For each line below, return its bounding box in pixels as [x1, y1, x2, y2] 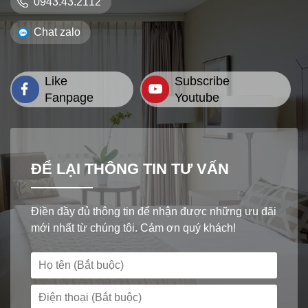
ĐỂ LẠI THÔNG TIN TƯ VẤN [31, 159, 229, 177]
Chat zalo [34, 25, 80, 38]
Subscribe [175, 74, 230, 88]
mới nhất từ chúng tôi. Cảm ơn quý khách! [31, 221, 236, 234]
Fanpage [45, 90, 93, 104]
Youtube [175, 90, 220, 104]
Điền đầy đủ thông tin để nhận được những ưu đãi [31, 205, 276, 217]
